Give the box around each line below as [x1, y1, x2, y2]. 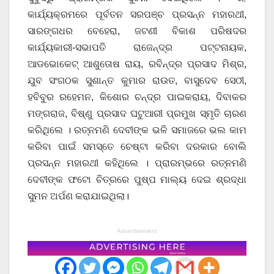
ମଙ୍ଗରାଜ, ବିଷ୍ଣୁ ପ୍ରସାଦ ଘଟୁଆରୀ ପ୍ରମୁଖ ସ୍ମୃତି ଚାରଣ [28, 108, 246, 119]
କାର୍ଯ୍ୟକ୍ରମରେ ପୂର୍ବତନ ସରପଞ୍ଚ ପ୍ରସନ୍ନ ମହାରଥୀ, [28, 9, 246, 20]
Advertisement [117, 228, 157, 235]
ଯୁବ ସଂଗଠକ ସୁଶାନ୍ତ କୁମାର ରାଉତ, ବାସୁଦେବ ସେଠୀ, [28, 75, 246, 86]
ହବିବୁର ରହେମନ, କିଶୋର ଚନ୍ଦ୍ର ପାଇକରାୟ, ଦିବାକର [28, 92, 246, 103]
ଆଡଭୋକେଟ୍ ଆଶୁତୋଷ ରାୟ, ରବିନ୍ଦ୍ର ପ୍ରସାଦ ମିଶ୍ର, [28, 59, 246, 70]
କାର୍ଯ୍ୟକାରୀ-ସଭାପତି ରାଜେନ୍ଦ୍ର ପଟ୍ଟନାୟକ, [28, 42, 246, 53]
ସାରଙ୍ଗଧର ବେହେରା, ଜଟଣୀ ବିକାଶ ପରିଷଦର [28, 26, 246, 37]
